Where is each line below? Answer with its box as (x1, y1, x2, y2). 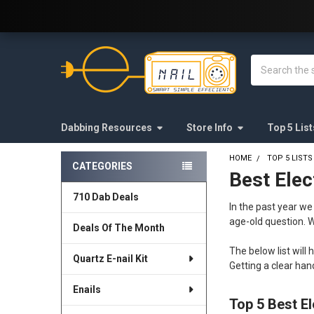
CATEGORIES (71, 160, 132, 172)
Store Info (186, 121, 233, 133)
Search (250, 55, 282, 67)
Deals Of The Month (72, 221, 165, 233)
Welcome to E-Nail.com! (60, 7, 165, 19)
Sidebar (60, 173, 111, 191)
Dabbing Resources (60, 121, 152, 133)
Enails (72, 283, 101, 295)
